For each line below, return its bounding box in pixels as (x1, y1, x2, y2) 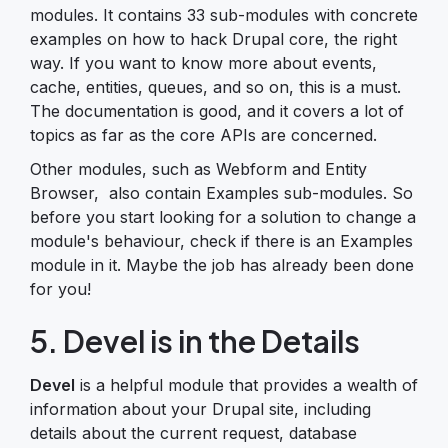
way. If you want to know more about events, (30, 52, 377, 73)
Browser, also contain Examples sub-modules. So (30, 182, 413, 203)
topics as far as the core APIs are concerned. (30, 124, 377, 145)
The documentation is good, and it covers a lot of (30, 100, 404, 121)
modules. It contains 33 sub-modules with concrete (30, 4, 418, 25)
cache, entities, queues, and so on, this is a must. (30, 76, 401, 97)
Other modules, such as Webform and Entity (30, 158, 367, 179)
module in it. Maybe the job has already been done (30, 254, 414, 275)
